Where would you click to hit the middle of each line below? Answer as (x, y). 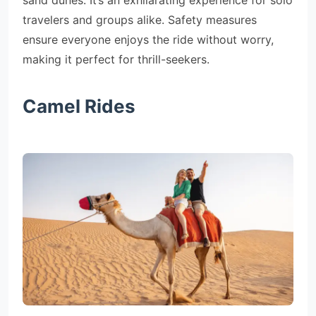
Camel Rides (79, 106)
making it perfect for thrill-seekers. (116, 59)
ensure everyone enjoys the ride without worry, (148, 39)
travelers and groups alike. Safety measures (140, 20)
